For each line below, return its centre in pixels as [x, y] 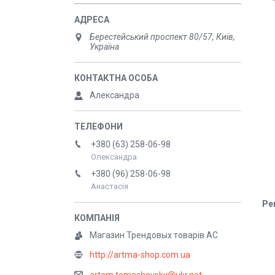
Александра [114, 95]
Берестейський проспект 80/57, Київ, [162, 37]
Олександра [114, 157]
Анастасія [110, 187]
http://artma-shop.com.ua [140, 255]
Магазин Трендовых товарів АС [154, 235]
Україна [104, 47]
